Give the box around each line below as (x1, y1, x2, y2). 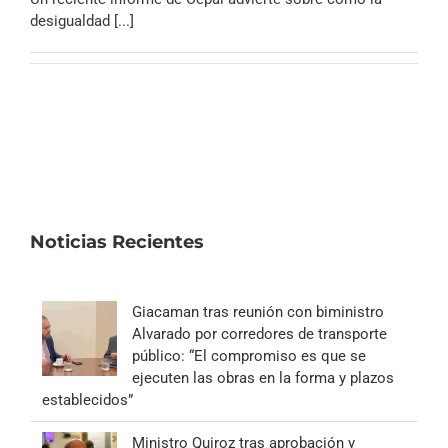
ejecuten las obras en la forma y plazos (132, 369, 394, 388)
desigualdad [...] (30, 12, 134, 31)
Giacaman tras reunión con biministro (132, 303, 384, 322)
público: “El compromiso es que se (132, 347, 366, 366)
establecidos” (42, 391, 133, 410)
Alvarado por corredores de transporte (132, 325, 387, 344)
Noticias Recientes (30, 231, 204, 254)
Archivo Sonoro (164, 3, 284, 26)
